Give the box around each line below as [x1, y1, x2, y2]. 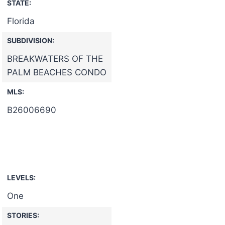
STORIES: [7, 210, 39, 219]
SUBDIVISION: [7, 36, 54, 45]
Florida [7, 16, 35, 26]
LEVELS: [7, 173, 36, 182]
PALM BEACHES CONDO [7, 67, 106, 77]
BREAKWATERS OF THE [7, 53, 103, 64]
